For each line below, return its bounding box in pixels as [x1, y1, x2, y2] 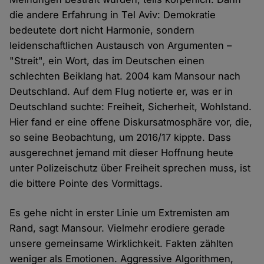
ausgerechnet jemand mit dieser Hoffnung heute [9, 146, 234, 159]
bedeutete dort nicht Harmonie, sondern [9, 24, 195, 36]
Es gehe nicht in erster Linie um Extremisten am [9, 206, 230, 219]
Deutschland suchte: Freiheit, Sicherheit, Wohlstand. [9, 100, 252, 113]
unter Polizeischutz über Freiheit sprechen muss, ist [9, 161, 251, 174]
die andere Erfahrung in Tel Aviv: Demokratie [9, 8, 216, 21]
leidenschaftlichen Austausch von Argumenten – [9, 39, 232, 51]
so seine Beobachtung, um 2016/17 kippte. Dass [9, 131, 232, 143]
